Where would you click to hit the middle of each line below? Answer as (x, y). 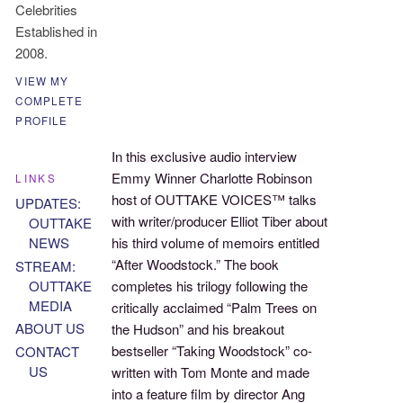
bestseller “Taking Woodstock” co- (212, 351)
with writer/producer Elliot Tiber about (220, 221)
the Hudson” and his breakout (198, 329)
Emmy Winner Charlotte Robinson (212, 178)
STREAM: (46, 265)
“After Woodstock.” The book (196, 264)
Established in (57, 31)
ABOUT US (50, 328)
